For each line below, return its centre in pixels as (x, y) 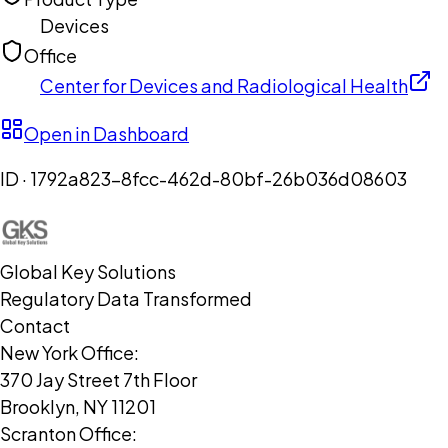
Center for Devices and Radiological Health (224, 86)
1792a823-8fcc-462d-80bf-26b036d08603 (218, 179)
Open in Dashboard (106, 134)
